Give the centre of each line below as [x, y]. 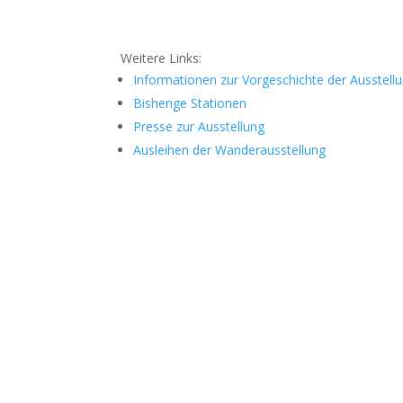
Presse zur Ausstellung [199, 127]
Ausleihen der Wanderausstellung [230, 150]
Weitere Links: [161, 58]
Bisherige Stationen [190, 103]
